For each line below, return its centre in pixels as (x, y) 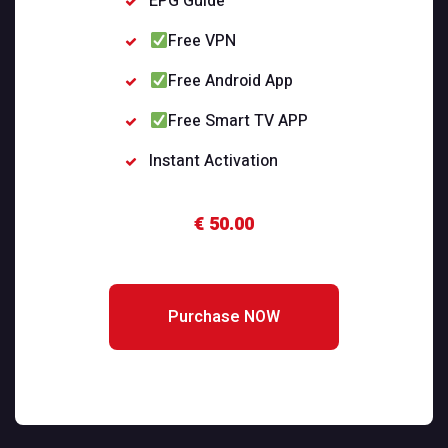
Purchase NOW (224, 317)
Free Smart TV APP (237, 121)
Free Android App (230, 81)
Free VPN (201, 41)
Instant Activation (214, 161)
